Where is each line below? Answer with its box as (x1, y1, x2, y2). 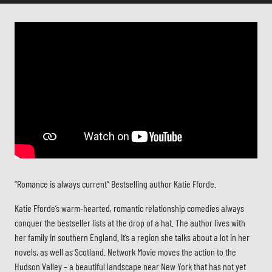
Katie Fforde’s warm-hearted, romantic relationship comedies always (15, 202, 244, 214)
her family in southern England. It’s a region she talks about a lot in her (15, 231, 250, 243)
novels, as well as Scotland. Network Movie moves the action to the (15, 245, 236, 257)
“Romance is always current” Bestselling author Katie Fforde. (15, 177, 216, 189)
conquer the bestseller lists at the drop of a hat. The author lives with (15, 216, 245, 228)
